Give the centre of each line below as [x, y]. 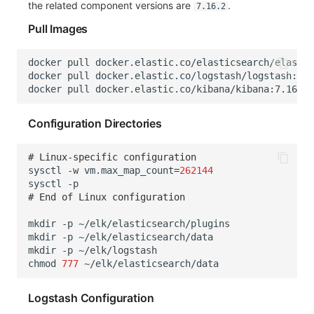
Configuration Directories [95, 123]
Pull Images [58, 28]
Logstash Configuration [91, 298]
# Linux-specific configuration [112, 157]
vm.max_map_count [129, 171]
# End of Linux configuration [107, 197]
